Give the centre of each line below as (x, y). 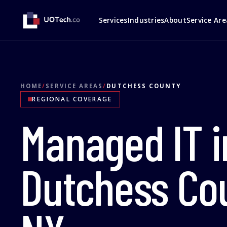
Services (113, 20)
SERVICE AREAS (74, 86)
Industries (146, 20)
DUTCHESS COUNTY (144, 86)
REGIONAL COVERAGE (72, 99)
